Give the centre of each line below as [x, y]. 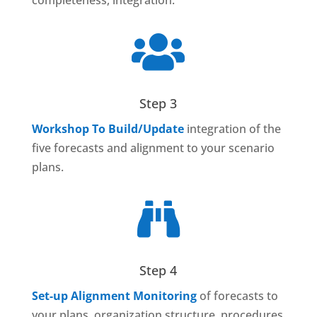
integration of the [232, 129]
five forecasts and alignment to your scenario [153, 148]
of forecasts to [237, 296]
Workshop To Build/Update [108, 129]
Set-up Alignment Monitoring [114, 296]
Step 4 [158, 271]
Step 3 [158, 104]
